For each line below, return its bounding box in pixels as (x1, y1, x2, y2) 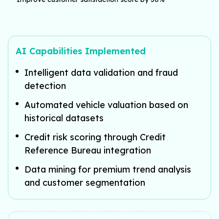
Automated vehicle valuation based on (24, 99, 188, 110)
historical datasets (24, 112, 104, 124)
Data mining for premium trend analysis (24, 163, 191, 175)
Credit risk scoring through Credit (24, 131, 166, 143)
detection (24, 80, 66, 91)
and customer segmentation (24, 176, 145, 188)
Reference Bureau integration (24, 144, 151, 156)
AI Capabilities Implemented (16, 45, 146, 57)
